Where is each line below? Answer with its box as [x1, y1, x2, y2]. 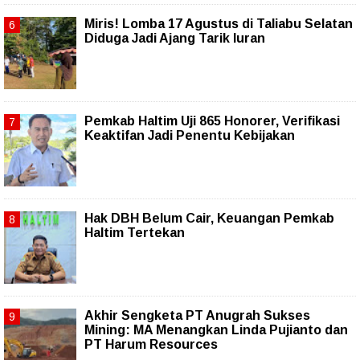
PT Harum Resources [84, 337, 218, 351]
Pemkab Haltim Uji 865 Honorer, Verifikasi [84, 113, 340, 128]
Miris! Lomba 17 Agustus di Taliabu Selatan [84, 16, 353, 31]
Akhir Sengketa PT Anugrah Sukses [84, 308, 310, 322]
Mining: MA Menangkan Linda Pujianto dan [84, 322, 348, 337]
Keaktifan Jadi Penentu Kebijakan [84, 128, 295, 142]
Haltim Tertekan [84, 225, 185, 239]
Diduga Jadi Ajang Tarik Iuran [84, 31, 265, 45]
